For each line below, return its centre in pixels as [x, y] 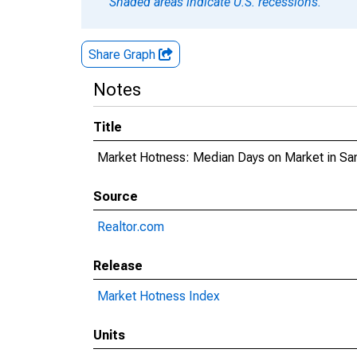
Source [116, 196]
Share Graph [124, 55]
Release [118, 266]
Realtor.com [131, 227]
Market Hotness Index [159, 296]
